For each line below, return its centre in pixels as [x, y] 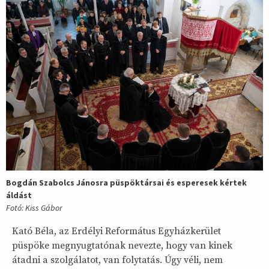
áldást [19, 195]
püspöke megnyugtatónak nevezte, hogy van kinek [122, 246]
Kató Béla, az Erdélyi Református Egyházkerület [116, 231]
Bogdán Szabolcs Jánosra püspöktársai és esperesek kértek [126, 183]
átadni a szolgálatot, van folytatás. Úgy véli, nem [117, 260]
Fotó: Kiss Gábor [34, 208]
